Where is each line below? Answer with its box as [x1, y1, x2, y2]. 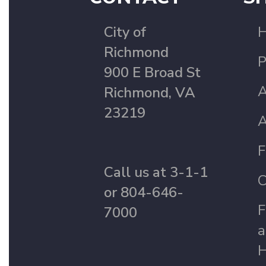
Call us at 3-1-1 [104, 163, 208, 182]
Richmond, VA [104, 83, 195, 103]
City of [104, 23, 146, 42]
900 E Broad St [104, 63, 201, 83]
